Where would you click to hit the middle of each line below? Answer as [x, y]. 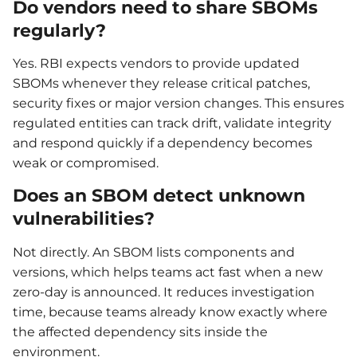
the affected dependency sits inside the [140, 331]
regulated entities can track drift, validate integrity [172, 124]
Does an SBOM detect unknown [159, 196]
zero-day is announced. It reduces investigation [164, 292]
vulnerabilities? [84, 219]
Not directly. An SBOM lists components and [154, 252]
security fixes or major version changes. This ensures [178, 104]
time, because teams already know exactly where [170, 312]
